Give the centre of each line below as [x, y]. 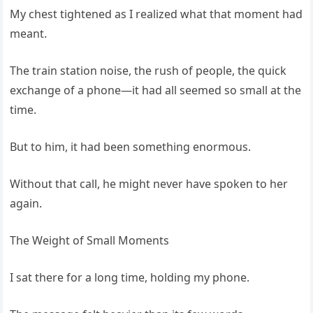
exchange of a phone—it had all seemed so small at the [156, 90]
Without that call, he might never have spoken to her [149, 184]
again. [26, 203]
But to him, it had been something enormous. [131, 147]
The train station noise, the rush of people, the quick [148, 71]
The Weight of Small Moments [90, 240]
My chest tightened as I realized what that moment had [156, 14]
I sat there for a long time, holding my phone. [130, 277]
